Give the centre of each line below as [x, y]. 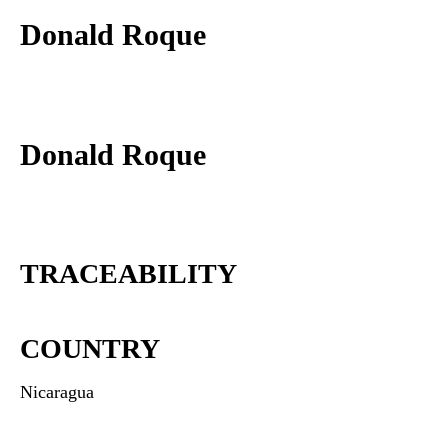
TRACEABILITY [128, 273]
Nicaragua [57, 392]
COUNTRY [90, 348]
